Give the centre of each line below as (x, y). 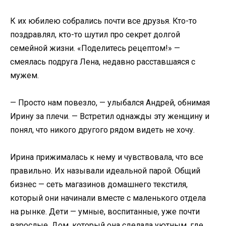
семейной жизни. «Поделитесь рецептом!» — (95, 48)
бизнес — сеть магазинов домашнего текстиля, (99, 184)
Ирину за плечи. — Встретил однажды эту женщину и (110, 116)
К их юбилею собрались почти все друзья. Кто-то (103, 21)
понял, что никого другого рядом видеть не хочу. (102, 130)
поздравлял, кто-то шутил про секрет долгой (95, 34)
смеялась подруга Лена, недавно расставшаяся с (103, 62)
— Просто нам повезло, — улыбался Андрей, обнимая (110, 102)
